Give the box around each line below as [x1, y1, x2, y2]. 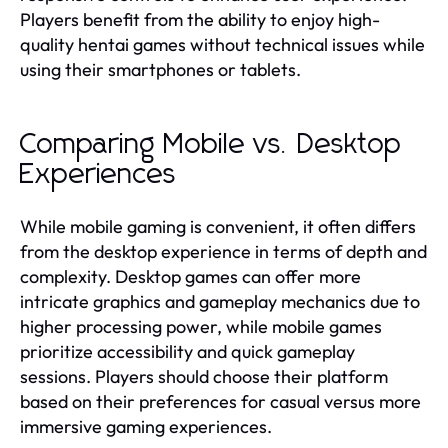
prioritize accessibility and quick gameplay [20, 339, 355, 363]
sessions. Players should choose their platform [20, 364, 388, 388]
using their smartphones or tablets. [20, 57, 301, 81]
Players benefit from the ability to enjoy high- [20, 7, 380, 31]
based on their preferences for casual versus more [20, 389, 421, 413]
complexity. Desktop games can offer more [20, 264, 361, 288]
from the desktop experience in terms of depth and [20, 239, 427, 263]
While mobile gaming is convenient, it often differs [20, 214, 416, 238]
